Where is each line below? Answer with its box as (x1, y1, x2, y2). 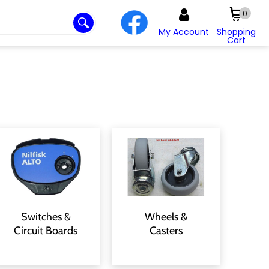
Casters (149, 223, 183, 237)
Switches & (20, 210, 71, 223)
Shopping (216, 26, 256, 38)
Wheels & (144, 210, 187, 223)
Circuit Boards (14, 223, 78, 237)
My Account (159, 26, 209, 38)
